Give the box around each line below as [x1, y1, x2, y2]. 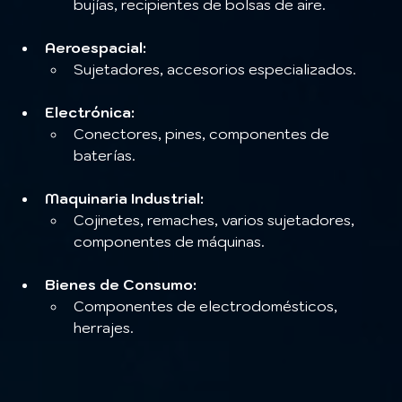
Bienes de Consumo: [45, 275, 197, 293]
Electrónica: [45, 102, 135, 121]
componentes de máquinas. [74, 232, 265, 250]
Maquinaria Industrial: [45, 188, 204, 207]
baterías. [74, 145, 135, 164]
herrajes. [74, 318, 134, 336]
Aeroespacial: [45, 38, 146, 57]
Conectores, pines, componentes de [74, 124, 333, 143]
